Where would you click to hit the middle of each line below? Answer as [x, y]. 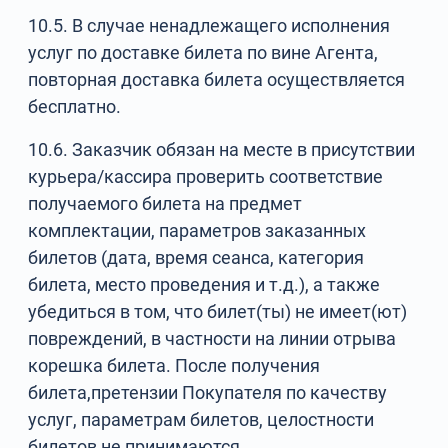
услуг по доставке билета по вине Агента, [203, 52]
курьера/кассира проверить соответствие [206, 176]
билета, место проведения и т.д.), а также [204, 284]
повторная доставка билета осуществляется [217, 79]
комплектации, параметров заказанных [197, 230]
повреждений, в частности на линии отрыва [212, 338]
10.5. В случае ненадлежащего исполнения [209, 25]
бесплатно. [75, 106]
